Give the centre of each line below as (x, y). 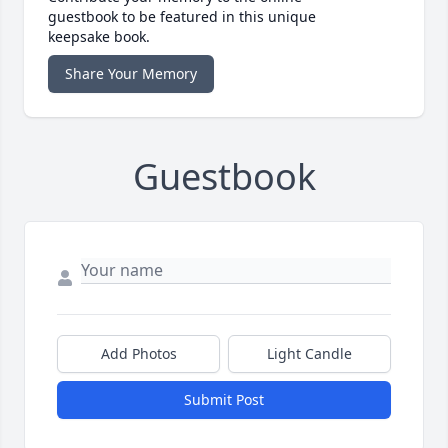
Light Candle (309, 354)
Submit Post (224, 400)
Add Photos (138, 354)
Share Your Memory (131, 74)
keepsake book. (99, 37)
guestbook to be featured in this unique (182, 17)
